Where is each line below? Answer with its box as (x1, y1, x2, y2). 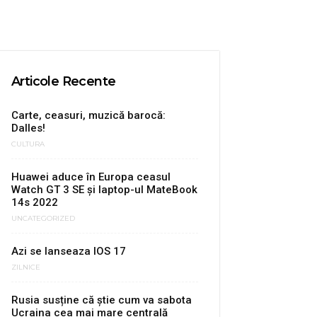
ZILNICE (11, 263, 40, 272)
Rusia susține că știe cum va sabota (11, 294, 192, 306)
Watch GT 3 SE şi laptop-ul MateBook (11, 183, 197, 196)
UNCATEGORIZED (11, 214, 75, 224)
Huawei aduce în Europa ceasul (11, 171, 171, 183)
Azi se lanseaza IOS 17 (11, 245, 126, 258)
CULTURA (11, 139, 45, 149)
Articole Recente (11, 74, 116, 89)
